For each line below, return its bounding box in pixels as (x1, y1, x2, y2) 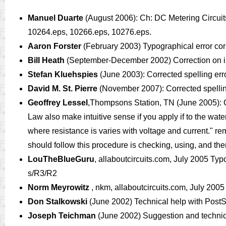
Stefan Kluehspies (28, 70, 98, 79)
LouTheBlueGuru (28, 155, 94, 163)
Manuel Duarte (28, 14, 83, 22)
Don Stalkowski (28, 197, 87, 206)
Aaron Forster (28, 42, 81, 50)
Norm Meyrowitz (28, 183, 89, 192)
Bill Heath (28, 56, 65, 65)
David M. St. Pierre (28, 84, 97, 93)
